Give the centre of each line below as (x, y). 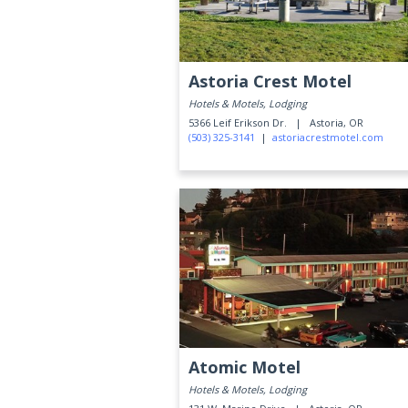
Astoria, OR (337, 122)
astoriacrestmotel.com (328, 137)
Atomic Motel (245, 367)
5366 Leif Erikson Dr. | (248, 122)
